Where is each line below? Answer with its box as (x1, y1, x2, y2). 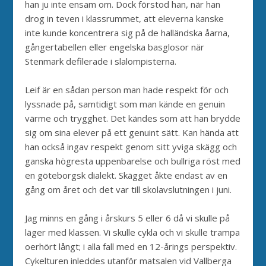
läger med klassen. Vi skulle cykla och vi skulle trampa (25, 226, 240, 238)
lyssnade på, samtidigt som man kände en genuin (25, 97, 226, 110)
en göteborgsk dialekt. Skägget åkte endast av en (25, 169, 228, 181)
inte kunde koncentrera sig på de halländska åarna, (25, 26, 230, 39)
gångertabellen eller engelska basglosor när (25, 40, 205, 53)
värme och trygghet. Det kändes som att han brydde (25, 112, 241, 124)
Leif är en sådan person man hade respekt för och (25, 83, 229, 96)
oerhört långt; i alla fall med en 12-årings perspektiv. (25, 240, 237, 252)
